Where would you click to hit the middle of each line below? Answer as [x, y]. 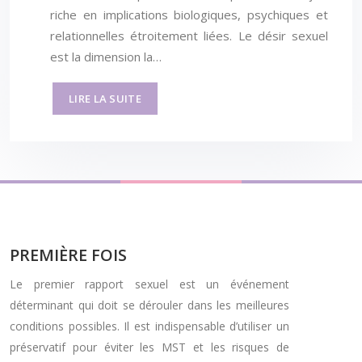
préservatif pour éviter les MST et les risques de [149, 347]
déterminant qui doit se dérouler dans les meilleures [149, 305]
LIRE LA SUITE [105, 98]
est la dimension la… [106, 56]
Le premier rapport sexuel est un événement [149, 284]
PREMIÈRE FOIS [68, 255]
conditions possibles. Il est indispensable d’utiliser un [149, 326]
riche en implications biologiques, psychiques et [189, 14]
